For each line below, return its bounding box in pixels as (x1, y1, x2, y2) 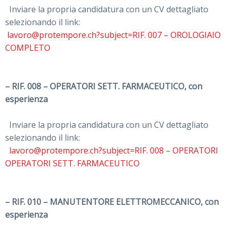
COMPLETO (5, 42, 50, 54)
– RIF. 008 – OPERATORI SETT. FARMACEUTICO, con (5, 81, 202, 92)
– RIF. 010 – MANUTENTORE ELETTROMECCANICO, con (5, 196, 219, 208)
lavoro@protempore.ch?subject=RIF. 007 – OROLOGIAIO (7, 29, 221, 41)
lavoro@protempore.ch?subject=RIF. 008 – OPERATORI (5, 145, 218, 157)
